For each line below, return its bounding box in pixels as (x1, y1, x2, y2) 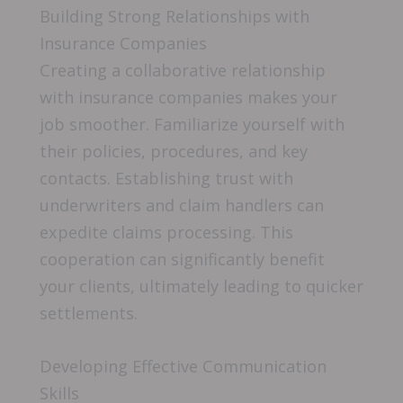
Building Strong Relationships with (40, 4, 309, 27)
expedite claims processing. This (40, 220, 293, 243)
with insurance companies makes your (40, 85, 337, 108)
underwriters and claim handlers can (40, 193, 324, 216)
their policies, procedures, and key (40, 139, 308, 162)
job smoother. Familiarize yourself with (40, 112, 345, 135)
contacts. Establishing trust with (40, 166, 293, 189)
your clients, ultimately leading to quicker (40, 274, 363, 297)
